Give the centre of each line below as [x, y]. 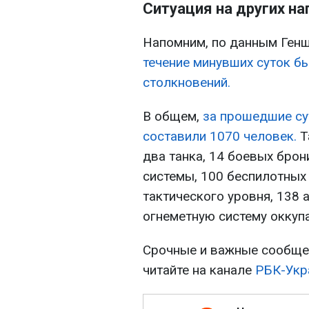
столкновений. [187, 83]
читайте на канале [199, 270]
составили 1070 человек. [220, 137]
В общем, [173, 117]
